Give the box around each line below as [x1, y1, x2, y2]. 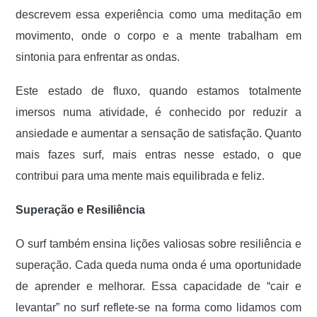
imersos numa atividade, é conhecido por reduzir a [16, 106, 301, 118]
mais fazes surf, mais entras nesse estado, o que [16, 149, 301, 161]
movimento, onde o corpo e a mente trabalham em [16, 30, 301, 42]
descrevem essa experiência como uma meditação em [16, 8, 301, 21]
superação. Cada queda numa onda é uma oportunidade [16, 259, 301, 271]
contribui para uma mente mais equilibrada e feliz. [16, 170, 265, 182]
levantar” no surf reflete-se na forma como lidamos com [16, 301, 301, 313]
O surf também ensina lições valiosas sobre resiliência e [16, 238, 301, 250]
